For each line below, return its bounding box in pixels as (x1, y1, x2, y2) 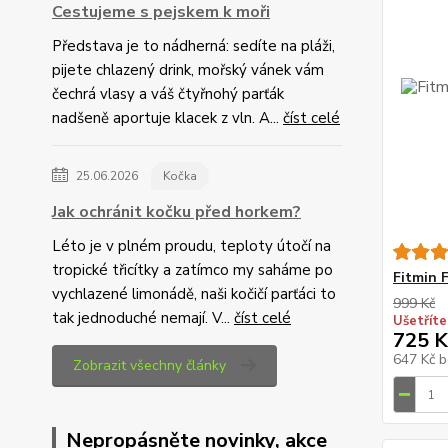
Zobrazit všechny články (73, 356, 226, 375)
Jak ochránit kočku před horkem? (52, 201, 301, 223)
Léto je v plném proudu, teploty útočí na (52, 236, 331, 256)
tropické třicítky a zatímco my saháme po (52, 260, 333, 280)
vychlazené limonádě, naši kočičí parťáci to (52, 284, 336, 304)
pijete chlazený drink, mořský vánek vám (52, 60, 324, 80)
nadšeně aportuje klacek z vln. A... (52, 108, 283, 128)
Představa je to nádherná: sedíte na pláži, (52, 36, 335, 56)
